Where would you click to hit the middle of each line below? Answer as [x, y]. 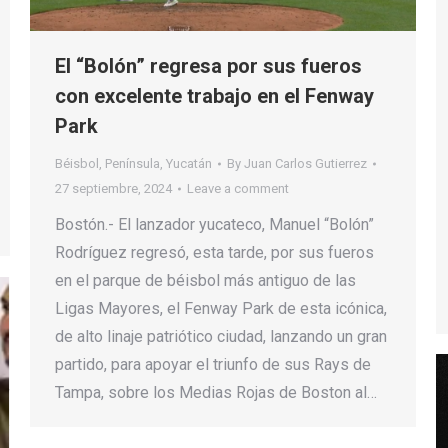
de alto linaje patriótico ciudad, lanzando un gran [221, 337]
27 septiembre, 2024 [113, 189]
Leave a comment [238, 189]
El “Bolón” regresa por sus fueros [208, 66]
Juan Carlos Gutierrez [305, 164]
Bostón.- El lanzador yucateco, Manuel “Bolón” [214, 225]
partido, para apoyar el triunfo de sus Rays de [213, 365]
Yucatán [189, 164]
